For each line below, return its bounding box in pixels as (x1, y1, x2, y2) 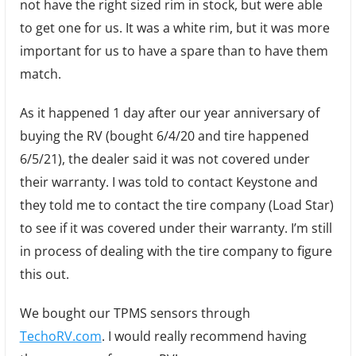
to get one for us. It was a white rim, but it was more (19, 18, 330, 37)
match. (19, 64, 61, 83)
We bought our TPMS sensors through (19, 304, 250, 322)
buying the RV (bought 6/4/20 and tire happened (19, 126, 309, 145)
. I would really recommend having (101, 327, 307, 345)
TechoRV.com (19, 327, 102, 345)
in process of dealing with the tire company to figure (19, 242, 332, 260)
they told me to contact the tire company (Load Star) (19, 195, 334, 214)
